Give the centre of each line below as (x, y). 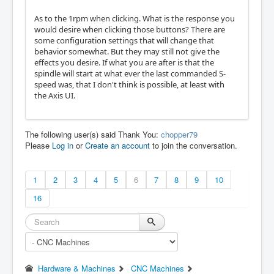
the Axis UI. (55, 95)
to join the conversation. (194, 145)
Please (39, 145)
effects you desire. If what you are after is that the (124, 62)
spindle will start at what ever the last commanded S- (130, 73)
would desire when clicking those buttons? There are (130, 29)
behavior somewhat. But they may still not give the (127, 51)
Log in (63, 145)
